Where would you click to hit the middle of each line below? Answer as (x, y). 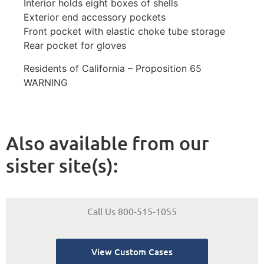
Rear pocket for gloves (75, 46)
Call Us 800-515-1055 (132, 211)
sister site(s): (62, 166)
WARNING (46, 82)
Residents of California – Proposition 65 (113, 68)
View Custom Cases (132, 251)
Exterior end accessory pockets (95, 17)
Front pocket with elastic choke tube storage (124, 32)
